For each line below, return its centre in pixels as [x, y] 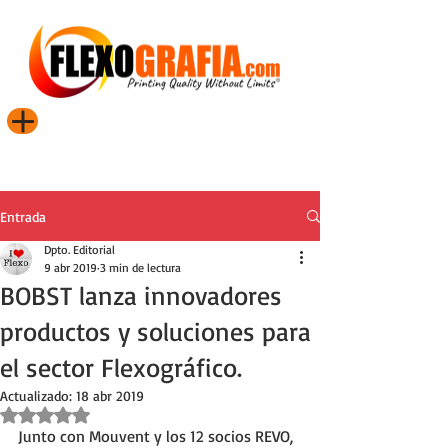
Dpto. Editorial [79, 249]
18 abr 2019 [110, 395]
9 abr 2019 [70, 267]
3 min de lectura [140, 267]
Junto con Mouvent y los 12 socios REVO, [157, 436]
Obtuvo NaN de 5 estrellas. [123, 414]
